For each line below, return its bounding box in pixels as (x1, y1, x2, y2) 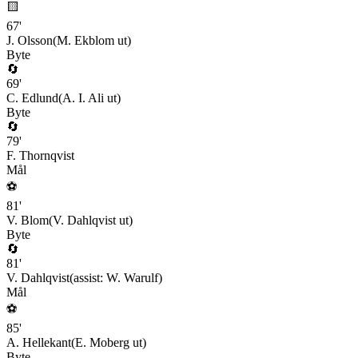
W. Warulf (106, 270, 158, 284)
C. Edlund (6, 90, 58, 105)
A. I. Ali (62, 90, 104, 105)
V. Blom (6, 213, 49, 227)
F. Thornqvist (6, 148, 74, 162)
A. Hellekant (6, 335, 71, 349)
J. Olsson (6, 33, 53, 47)
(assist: (70, 270, 106, 284)
